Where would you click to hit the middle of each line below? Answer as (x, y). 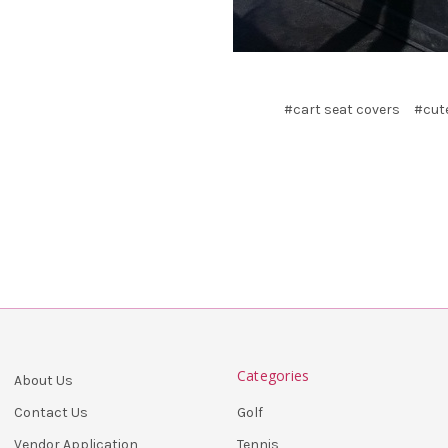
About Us (43, 380)
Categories (273, 375)
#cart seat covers (342, 109)
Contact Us (51, 412)
